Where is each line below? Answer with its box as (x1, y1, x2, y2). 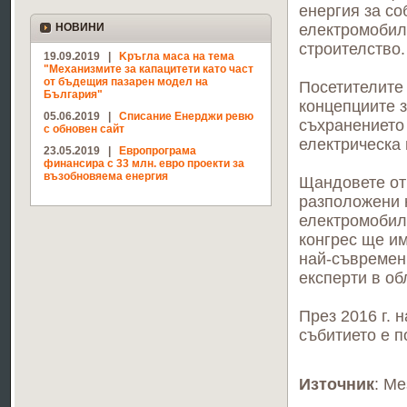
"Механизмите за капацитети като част (43, 63, 253, 75)
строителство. (298, 40, 405, 58)
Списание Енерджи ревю (118, 110, 253, 123)
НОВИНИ (55, 21, 104, 34)
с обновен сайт (43, 123, 124, 135)
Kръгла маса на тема (118, 50, 234, 63)
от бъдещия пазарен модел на (43, 75, 208, 88)
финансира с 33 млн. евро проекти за (43, 157, 244, 170)
